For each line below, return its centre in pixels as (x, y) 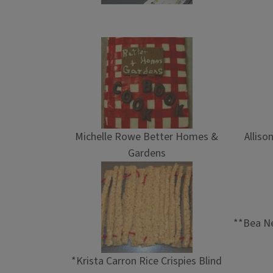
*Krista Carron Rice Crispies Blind (147, 261)
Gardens (147, 153)
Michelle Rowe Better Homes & (147, 137)
